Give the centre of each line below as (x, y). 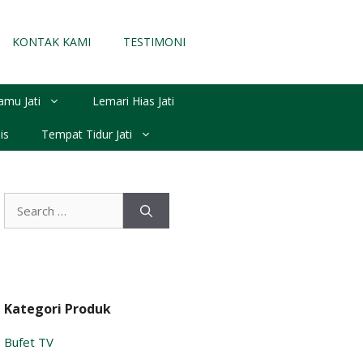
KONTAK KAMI (51, 41)
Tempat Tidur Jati (86, 134)
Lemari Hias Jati (133, 100)
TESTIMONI (154, 41)
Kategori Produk (58, 308)
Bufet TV (29, 342)
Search (22, 201)
